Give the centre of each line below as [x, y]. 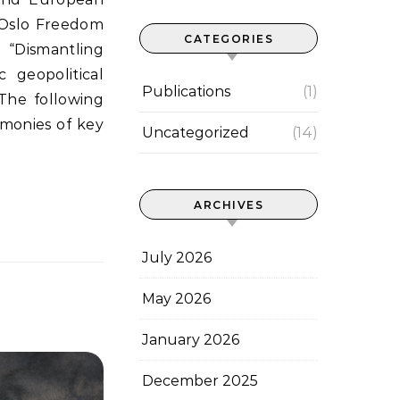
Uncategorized [196, 133]
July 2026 [177, 258]
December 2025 [200, 381]
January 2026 [191, 340]
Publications [186, 92]
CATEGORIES [229, 39]
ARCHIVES [229, 205]
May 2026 [176, 299]
